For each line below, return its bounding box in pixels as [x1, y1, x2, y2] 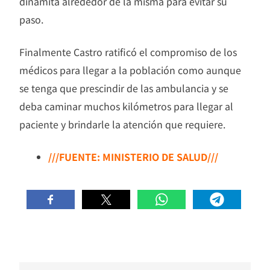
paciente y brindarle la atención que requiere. [19, 116, 225, 131]
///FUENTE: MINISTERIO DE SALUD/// [48, 149, 218, 164]
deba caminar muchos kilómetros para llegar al [19, 98, 233, 113]
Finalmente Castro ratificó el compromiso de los [19, 44, 237, 59]
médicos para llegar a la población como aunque [19, 62, 241, 77]
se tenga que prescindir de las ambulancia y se [19, 80, 228, 95]
